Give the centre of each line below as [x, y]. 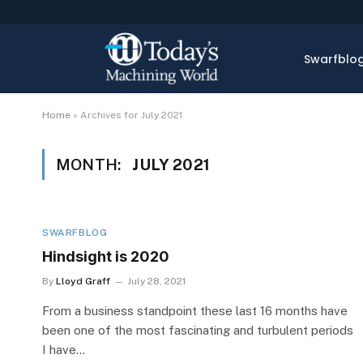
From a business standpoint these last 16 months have [195, 311]
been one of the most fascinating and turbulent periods [198, 330]
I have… [64, 350]
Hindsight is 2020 [106, 256]
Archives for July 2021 [131, 115]
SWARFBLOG [75, 233]
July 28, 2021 [156, 281]
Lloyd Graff [83, 281]
